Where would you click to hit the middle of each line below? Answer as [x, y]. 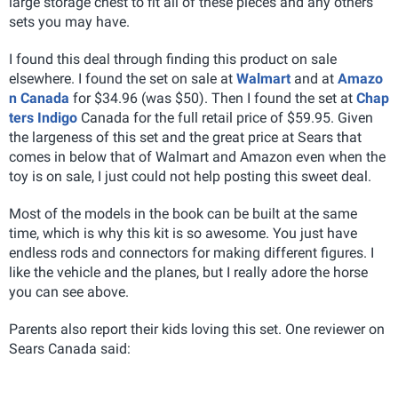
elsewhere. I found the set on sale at [123, 79]
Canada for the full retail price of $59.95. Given [225, 118]
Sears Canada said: [70, 349]
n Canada [39, 98]
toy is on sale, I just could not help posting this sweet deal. [190, 176]
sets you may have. [69, 22]
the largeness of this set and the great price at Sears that [185, 137]
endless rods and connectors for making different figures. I [191, 253]
